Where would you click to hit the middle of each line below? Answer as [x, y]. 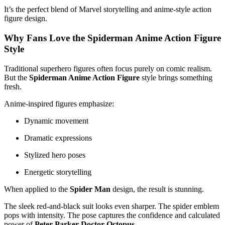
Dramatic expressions [58, 138]
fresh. [13, 86]
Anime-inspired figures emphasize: [59, 103]
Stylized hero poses [55, 155]
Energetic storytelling [58, 172]
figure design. [26, 19]
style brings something [176, 77]
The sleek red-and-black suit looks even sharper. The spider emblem [111, 206]
